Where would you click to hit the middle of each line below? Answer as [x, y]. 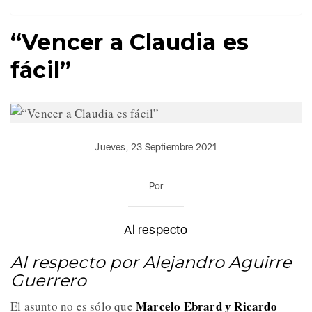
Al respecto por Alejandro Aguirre [151, 262]
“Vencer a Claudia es [130, 42]
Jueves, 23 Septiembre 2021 [156, 147]
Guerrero [51, 280]
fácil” [41, 70]
